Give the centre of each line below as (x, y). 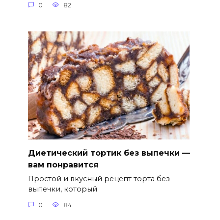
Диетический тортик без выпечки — (109, 153)
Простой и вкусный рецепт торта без (99, 179)
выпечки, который (62, 189)
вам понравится (63, 165)
